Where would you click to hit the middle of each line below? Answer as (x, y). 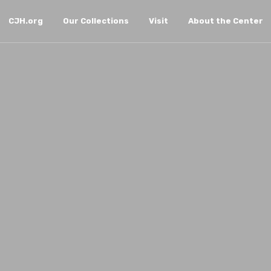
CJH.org (25, 21)
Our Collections (96, 21)
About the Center (225, 21)
